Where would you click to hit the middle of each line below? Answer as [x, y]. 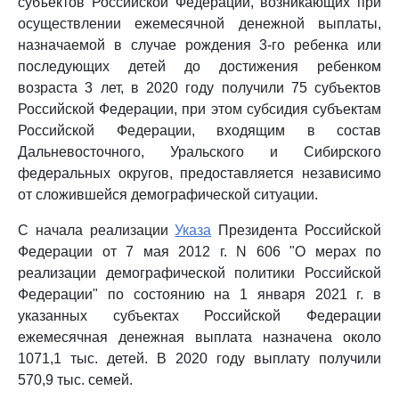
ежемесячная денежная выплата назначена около [199, 337]
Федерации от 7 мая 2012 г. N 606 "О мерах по [199, 252]
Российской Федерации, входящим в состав [199, 130]
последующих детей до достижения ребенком [199, 66]
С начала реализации [97, 230]
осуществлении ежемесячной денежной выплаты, [199, 24]
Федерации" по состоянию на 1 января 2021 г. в [199, 294]
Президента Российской [297, 230]
